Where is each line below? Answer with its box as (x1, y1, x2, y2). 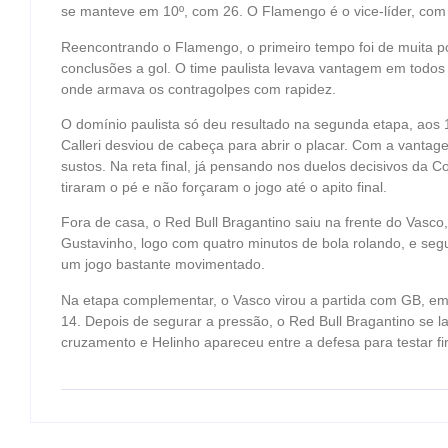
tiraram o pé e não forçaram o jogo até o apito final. (61, 179, 387, 195)
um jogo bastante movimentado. (61, 256, 265, 273)
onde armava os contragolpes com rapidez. (61, 80, 336, 97)
